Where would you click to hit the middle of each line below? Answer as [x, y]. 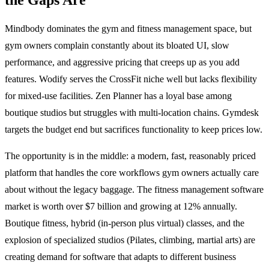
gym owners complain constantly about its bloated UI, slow [117, 45]
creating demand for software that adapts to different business [120, 256]
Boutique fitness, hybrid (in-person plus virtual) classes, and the [125, 223]
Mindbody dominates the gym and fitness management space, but [128, 28]
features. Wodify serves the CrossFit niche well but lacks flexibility [131, 79]
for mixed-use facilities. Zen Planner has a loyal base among [118, 95]
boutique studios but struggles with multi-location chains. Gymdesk [132, 112]
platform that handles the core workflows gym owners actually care [132, 172]
